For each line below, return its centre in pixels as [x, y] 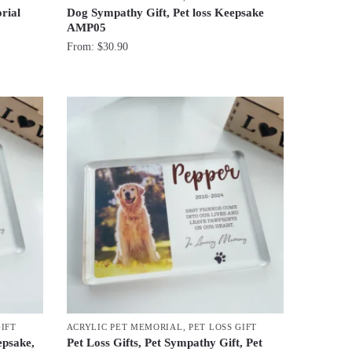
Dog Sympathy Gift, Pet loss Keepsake [165, 12]
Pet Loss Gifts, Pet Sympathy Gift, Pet [164, 343]
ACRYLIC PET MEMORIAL [125, 327]
